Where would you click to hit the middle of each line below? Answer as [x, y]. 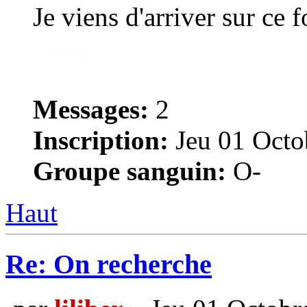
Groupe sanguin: [130, 171]
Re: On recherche [109, 265]
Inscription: [101, 140]
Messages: [91, 110]
